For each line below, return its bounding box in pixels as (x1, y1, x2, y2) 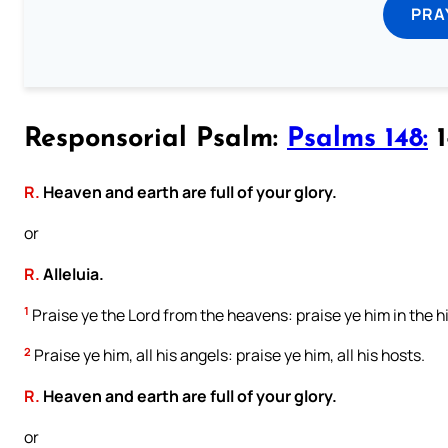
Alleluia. (40, 262, 104, 285)
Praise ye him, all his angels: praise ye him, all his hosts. (31, 344, 425, 367)
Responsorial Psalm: (24, 126, 287, 154)
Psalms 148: (287, 126, 428, 154)
